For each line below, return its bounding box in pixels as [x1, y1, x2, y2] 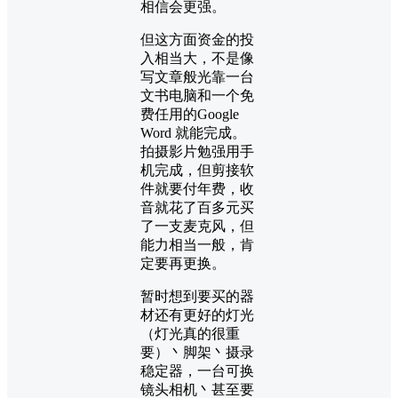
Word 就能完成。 [140, 124, 246, 140]
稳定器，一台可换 [140, 362, 254, 378]
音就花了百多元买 [140, 199, 254, 215]
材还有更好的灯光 [140, 306, 254, 322]
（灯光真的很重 [140, 325, 240, 341]
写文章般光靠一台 [140, 68, 254, 84]
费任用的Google [140, 106, 239, 122]
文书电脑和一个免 [140, 87, 254, 103]
